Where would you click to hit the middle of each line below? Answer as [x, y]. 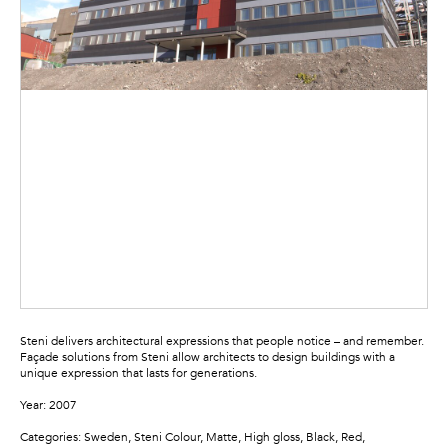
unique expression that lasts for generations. [138, 373]
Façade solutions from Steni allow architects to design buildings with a [207, 357]
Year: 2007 [48, 405]
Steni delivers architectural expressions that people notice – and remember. [222, 341]
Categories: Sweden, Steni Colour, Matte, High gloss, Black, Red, [192, 437]
